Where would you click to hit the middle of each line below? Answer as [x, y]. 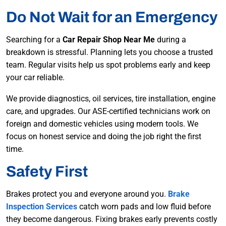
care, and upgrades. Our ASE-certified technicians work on [108, 111]
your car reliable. [35, 78]
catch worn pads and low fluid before [144, 207]
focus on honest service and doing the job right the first [104, 137]
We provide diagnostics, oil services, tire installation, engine [111, 99]
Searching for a [34, 40]
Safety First [47, 172]
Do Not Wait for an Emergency [112, 17]
